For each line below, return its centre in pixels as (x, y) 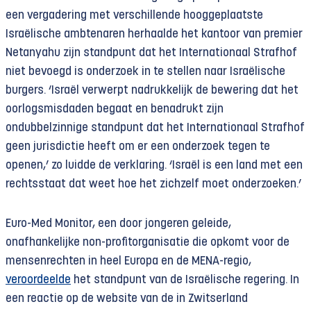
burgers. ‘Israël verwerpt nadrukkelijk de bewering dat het (152, 91)
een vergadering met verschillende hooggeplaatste (134, 16)
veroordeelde (38, 280)
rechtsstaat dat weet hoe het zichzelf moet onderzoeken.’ (153, 184)
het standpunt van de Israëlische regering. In (185, 280)
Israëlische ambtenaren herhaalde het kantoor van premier (154, 34)
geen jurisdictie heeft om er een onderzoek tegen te (138, 147)
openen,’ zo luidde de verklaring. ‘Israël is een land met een (154, 166)
